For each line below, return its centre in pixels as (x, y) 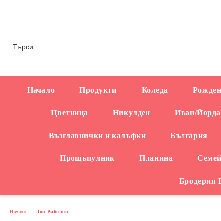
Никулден (131, 113)
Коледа (155, 90)
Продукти (98, 90)
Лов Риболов (52, 211)
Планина (156, 158)
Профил (32, 8)
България (189, 135)
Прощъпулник (87, 158)
